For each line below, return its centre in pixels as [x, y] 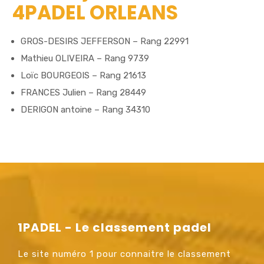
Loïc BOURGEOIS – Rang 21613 [83, 75]
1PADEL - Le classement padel [115, 227]
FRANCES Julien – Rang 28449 [83, 92]
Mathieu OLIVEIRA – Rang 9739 [85, 58]
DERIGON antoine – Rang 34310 [85, 109]
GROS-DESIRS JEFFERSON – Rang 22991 [105, 41]
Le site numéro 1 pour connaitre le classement [124, 254]
